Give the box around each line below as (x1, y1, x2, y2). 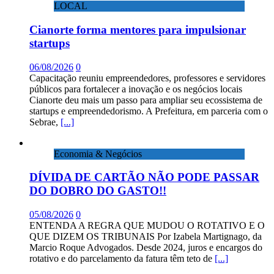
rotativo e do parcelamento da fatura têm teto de (29, 253, 215, 264)
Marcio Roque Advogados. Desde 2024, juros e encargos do (29, 242, 262, 253)
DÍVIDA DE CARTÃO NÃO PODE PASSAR (29, 171, 259, 184)
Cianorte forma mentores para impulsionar (29, 23, 246, 36)
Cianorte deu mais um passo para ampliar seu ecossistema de (29, 94, 262, 105)
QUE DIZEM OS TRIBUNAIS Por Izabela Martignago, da (29, 231, 262, 242)
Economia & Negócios (54, 148, 142, 159)
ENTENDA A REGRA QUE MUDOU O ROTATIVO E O (29, 220, 265, 231)
